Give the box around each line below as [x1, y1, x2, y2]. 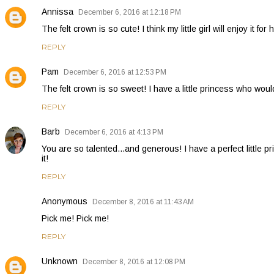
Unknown [42, 256, 78, 266]
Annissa [42, 6, 73, 17]
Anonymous [42, 196, 87, 206]
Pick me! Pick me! [42, 213, 109, 223]
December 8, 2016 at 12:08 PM [83, 257, 185, 266]
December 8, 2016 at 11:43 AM [92, 197, 194, 206]
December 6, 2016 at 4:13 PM [65, 127, 163, 136]
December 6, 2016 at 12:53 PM [64, 67, 166, 76]
